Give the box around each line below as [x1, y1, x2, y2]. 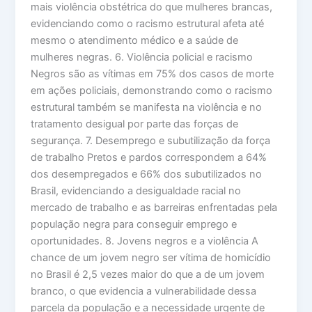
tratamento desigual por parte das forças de [31, 117, 239, 130]
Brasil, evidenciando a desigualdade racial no [31, 184, 242, 197]
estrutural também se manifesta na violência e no [31, 100, 263, 114]
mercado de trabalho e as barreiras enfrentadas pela [31, 201, 278, 214]
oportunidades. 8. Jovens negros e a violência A [31, 234, 259, 247]
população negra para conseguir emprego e [31, 217, 237, 231]
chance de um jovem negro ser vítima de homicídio [31, 251, 272, 264]
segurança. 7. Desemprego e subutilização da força [31, 134, 271, 147]
